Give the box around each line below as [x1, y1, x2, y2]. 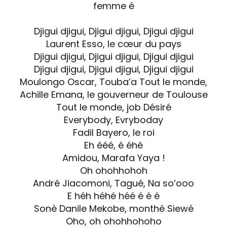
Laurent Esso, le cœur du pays [46, 37, 181, 50]
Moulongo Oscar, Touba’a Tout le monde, [20, 75, 207, 88]
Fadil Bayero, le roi [72, 126, 155, 139]
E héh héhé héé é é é [67, 190, 160, 202]
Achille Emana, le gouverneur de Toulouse [19, 88, 208, 101]
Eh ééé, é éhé [84, 139, 143, 152]
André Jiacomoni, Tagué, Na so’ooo [33, 177, 194, 190]
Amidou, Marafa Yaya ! [62, 152, 165, 164]
